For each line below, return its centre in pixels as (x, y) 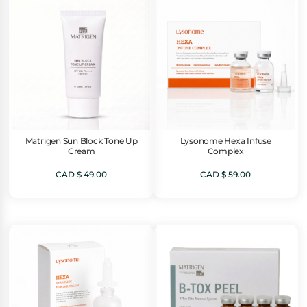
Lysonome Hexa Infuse (225, 142)
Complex (225, 152)
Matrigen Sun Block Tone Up (81, 142)
